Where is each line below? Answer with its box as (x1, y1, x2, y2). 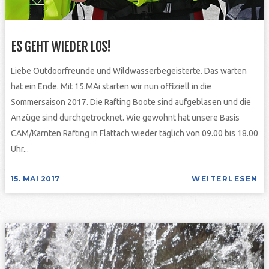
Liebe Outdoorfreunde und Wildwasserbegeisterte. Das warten (10, 65, 247, 76)
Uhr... (10, 144, 29, 154)
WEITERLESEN (192, 174, 258, 183)
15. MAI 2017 (10, 174, 60, 183)
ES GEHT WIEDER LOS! (10, 38, 110, 55)
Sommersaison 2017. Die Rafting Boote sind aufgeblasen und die (10, 97, 251, 107)
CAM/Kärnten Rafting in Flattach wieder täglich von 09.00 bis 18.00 (10, 128, 258, 138)
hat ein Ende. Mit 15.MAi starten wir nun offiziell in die (10, 81, 211, 91)
